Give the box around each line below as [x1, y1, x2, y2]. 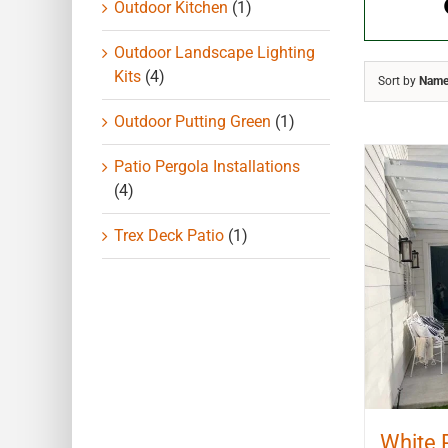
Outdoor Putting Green [114, 111, 271, 131]
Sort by [378, 74, 420, 89]
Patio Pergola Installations [114, 156, 300, 176]
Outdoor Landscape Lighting [114, 42, 315, 62]
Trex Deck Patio [114, 225, 224, 245]
